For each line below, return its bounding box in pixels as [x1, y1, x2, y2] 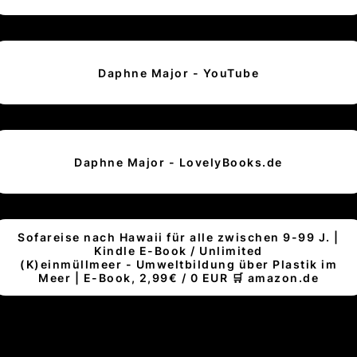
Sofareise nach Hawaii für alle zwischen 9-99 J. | [18, 230, 339, 245]
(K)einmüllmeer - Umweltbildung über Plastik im [20, 257, 337, 272]
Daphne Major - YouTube [98, 65, 259, 80]
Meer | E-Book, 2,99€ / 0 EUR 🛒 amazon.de [38, 271, 319, 285]
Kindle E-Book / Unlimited [94, 244, 263, 258]
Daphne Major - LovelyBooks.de [74, 155, 283, 169]
